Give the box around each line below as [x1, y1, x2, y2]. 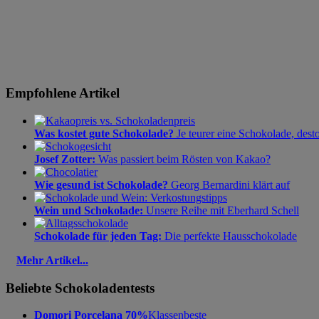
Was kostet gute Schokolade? [34, 127, 174, 140]
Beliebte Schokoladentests [6, 280, 155, 296]
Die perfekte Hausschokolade [162, 229, 297, 242]
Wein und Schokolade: [34, 204, 143, 216]
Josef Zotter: [34, 152, 95, 165]
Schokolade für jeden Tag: [34, 229, 162, 242]
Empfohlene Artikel [6, 85, 120, 101]
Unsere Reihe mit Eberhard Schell [143, 204, 299, 216]
